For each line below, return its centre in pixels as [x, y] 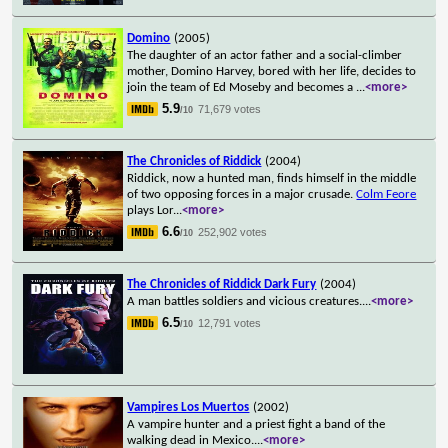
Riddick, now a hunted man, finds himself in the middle [272, 178]
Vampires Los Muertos [188, 407]
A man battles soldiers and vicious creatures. [245, 301]
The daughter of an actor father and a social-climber [265, 55]
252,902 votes [233, 231]
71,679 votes [230, 108]
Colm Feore [386, 194]
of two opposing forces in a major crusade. [242, 194]
